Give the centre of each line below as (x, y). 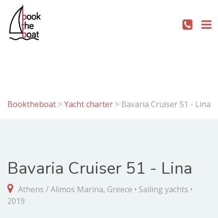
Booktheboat (33, 104)
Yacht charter (89, 104)
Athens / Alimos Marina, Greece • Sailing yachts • (104, 189)
